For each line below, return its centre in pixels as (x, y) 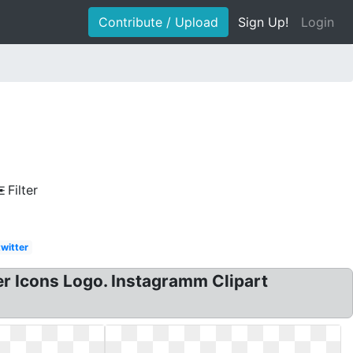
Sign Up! (263, 22)
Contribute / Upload (158, 22)
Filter (23, 190)
